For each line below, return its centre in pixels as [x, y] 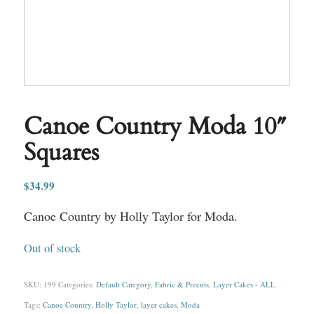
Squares [61, 152]
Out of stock [52, 248]
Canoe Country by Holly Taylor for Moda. [130, 216]
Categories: [77, 285]
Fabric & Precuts [182, 285]
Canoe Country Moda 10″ [155, 126]
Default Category [123, 285]
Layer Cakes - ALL [244, 285]
